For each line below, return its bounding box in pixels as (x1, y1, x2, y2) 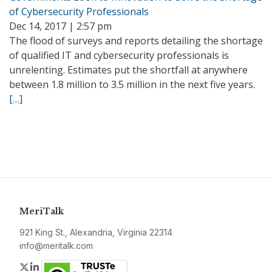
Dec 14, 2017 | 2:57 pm (9, 19, 112, 33)
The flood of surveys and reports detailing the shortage (9, 34, 263, 47)
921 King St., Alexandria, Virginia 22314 (19, 227, 172, 237)
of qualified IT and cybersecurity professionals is (9, 49, 229, 62)
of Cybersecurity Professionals (9, 5, 149, 18)
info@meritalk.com (19, 240, 93, 251)
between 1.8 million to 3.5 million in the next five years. (9, 78, 255, 91)
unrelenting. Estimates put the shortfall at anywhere (9, 63, 248, 76)
